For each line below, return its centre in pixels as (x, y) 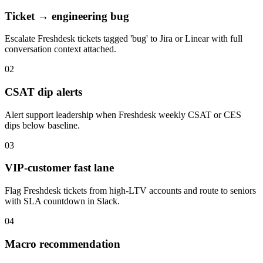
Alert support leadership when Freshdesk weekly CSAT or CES (123, 114)
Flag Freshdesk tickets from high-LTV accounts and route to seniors (130, 191)
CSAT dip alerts (43, 92)
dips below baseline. (42, 125)
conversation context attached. (60, 49)
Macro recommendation (63, 244)
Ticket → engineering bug (67, 16)
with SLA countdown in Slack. (62, 201)
